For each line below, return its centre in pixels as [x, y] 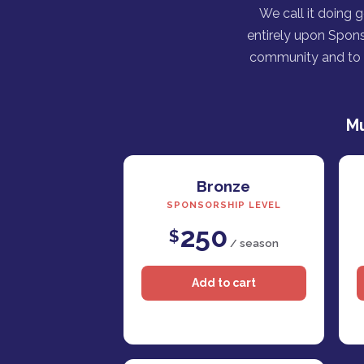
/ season [253, 244]
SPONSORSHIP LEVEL [223, 206]
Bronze [224, 186]
